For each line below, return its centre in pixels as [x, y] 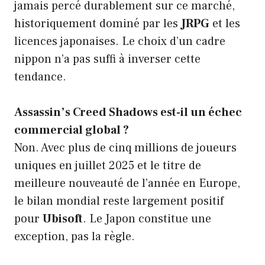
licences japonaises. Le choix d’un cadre [120, 41]
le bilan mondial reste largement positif [119, 201]
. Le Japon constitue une [147, 219]
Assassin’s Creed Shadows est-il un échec [128, 112]
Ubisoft [63, 219]
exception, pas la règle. [75, 236]
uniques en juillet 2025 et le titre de [108, 165]
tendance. [40, 77]
